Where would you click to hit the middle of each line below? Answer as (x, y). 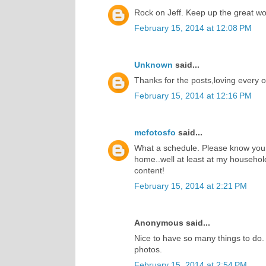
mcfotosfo (155, 132)
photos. (148, 249)
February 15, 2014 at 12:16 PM (193, 95)
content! (149, 170)
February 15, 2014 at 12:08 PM (193, 28)
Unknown (153, 64)
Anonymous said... (172, 222)
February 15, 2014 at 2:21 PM (191, 186)
